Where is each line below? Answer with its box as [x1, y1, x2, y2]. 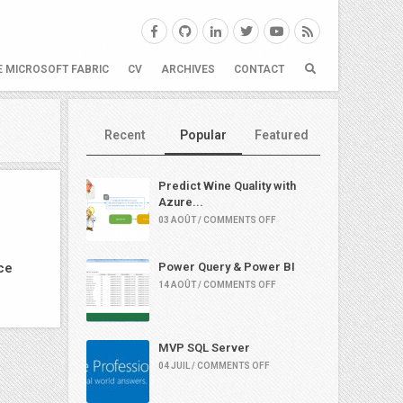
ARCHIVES [161, 63, 215, 76]
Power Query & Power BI [158, 260, 295, 273]
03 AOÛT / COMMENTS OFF [158, 215, 276, 225]
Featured [254, 128, 309, 142]
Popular [179, 128, 227, 142]
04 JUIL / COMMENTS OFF [158, 361, 270, 371]
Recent [104, 128, 147, 142]
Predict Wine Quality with [158, 179, 296, 193]
